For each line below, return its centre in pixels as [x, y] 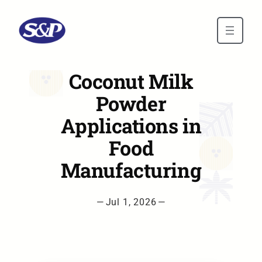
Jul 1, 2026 [131, 202]
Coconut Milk [131, 81]
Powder [131, 103]
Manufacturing [131, 170]
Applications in [131, 125]
